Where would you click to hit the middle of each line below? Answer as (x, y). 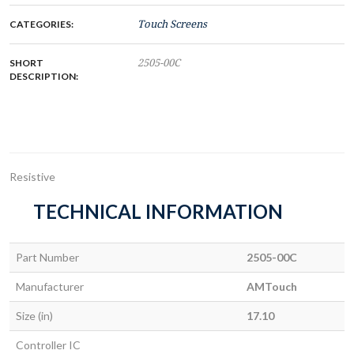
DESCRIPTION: (44, 77)
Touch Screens (172, 24)
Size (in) (34, 316)
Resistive (32, 177)
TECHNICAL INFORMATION (158, 212)
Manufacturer (50, 287)
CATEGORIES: (41, 24)
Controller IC (48, 345)
